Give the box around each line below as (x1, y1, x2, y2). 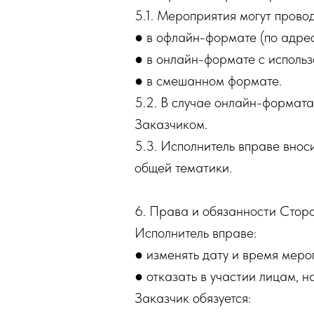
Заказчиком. (135, 116, 207, 132)
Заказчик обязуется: (135, 289, 251, 306)
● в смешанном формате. (135, 72, 282, 89)
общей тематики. (135, 159, 232, 176)
